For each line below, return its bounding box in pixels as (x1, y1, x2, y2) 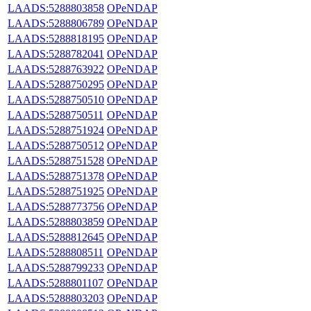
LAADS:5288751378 (8, 169, 104, 182)
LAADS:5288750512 (8, 139, 104, 151)
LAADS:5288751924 (8, 124, 104, 136)
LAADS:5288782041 (8, 47, 104, 60)
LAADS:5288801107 (8, 276, 103, 289)
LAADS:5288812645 (8, 230, 104, 243)
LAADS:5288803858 (8, 1, 104, 14)
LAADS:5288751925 (8, 185, 104, 197)
